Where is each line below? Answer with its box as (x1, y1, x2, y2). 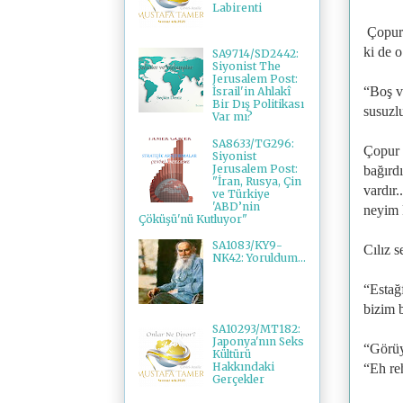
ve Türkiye (211, 186, 270, 201)
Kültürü (211, 347, 251, 362)
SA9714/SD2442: (211, 47, 299, 61)
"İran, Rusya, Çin (211, 174, 301, 188)
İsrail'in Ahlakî (211, 85, 291, 99)
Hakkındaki (211, 360, 274, 374)
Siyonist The (211, 59, 281, 74)
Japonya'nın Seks (211, 335, 304, 349)
